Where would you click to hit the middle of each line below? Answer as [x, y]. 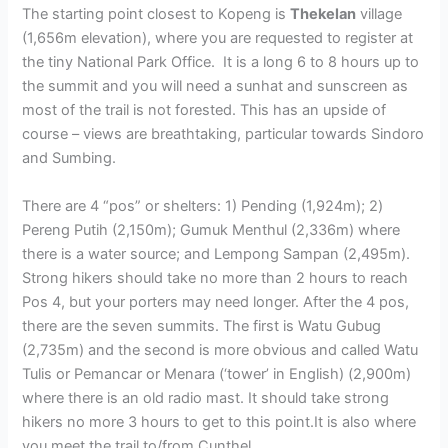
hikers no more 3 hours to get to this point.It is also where [219, 421]
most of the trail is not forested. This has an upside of [204, 110]
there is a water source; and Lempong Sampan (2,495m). [216, 253]
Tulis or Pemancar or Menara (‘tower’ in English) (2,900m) [217, 373]
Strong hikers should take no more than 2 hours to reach [215, 277]
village [379, 14]
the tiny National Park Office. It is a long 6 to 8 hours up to [221, 62]
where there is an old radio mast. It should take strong [206, 397]
